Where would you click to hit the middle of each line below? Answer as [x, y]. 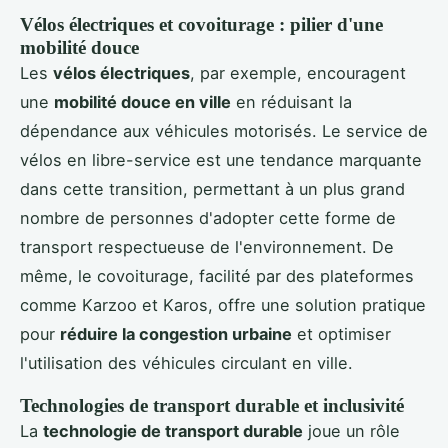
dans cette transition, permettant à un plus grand [212, 188]
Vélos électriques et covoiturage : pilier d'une [201, 24]
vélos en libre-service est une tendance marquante [221, 159]
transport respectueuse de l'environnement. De [207, 246]
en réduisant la [291, 101]
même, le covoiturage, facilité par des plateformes [217, 275]
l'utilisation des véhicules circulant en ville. [186, 362]
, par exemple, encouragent [298, 72]
